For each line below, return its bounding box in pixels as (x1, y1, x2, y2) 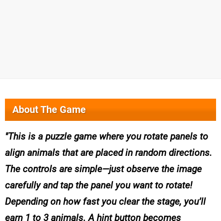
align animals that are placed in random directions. (5, 147, 212, 159)
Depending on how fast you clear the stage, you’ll (5, 196, 206, 208)
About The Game (12, 104, 86, 116)
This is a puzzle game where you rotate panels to (8, 131, 208, 143)
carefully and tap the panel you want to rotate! (5, 180, 192, 191)
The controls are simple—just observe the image (5, 163, 202, 175)
